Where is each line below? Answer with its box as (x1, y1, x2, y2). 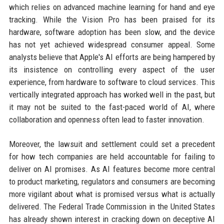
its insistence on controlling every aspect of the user (8, 64, 215, 75)
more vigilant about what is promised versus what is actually (8, 189, 215, 199)
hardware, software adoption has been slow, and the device (8, 27, 215, 37)
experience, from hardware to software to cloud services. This (8, 77, 215, 87)
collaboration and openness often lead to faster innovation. (8, 114, 204, 125)
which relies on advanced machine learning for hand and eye (8, 2, 215, 12)
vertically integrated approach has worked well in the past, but (8, 89, 215, 100)
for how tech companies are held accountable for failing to (8, 151, 215, 162)
